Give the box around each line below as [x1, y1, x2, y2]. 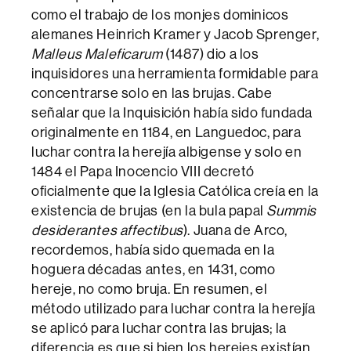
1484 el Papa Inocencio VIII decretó [31, 164, 255, 179]
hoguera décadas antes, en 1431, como [31, 262, 276, 277]
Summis [266, 203, 317, 219]
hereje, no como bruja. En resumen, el [31, 281, 268, 297]
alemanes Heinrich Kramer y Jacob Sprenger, [31, 27, 320, 42]
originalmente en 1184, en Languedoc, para [31, 125, 302, 140]
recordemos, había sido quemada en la [31, 242, 275, 258]
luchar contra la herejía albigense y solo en [31, 144, 302, 160]
